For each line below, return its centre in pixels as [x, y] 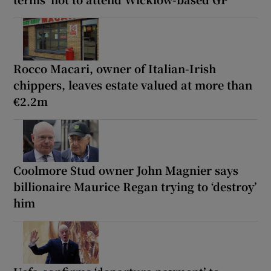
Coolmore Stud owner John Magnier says [126, 170]
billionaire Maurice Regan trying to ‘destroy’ [135, 186]
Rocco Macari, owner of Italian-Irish [115, 68]
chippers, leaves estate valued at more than [133, 84]
